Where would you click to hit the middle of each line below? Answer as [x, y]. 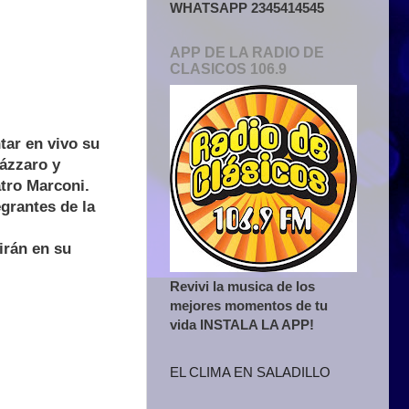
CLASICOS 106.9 [228, 68]
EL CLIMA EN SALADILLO [250, 372]
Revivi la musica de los [242, 286]
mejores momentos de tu [249, 305]
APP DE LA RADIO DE [247, 52]
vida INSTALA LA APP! [242, 324]
